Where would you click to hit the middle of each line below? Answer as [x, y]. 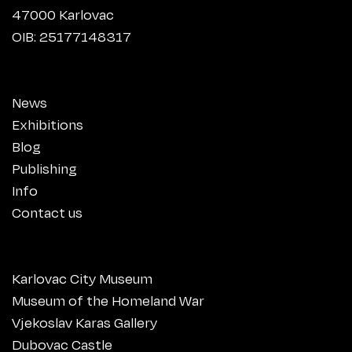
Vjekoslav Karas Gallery [84, 322]
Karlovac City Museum [82, 278]
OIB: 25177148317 [71, 36]
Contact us [47, 212]
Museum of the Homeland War [108, 300]
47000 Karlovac [63, 14]
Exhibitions [48, 124]
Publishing [44, 168]
